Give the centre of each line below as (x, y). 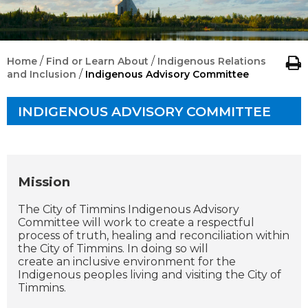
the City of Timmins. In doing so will (113, 248)
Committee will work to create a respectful (136, 222)
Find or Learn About (97, 61)
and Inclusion (42, 74)
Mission (44, 182)
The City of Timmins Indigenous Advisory (129, 209)
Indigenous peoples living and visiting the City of (150, 274)
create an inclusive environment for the (127, 261)
